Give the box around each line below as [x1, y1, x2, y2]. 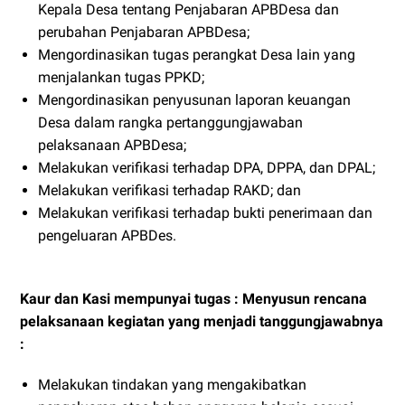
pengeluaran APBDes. [38, 227, 176, 245]
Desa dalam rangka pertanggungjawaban [38, 114, 303, 132]
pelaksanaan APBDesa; [38, 137, 186, 155]
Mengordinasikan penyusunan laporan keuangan [38, 91, 351, 109]
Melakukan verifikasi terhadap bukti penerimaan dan [38, 204, 372, 222]
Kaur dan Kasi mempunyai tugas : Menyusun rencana [20, 290, 367, 308]
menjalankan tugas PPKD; [38, 69, 204, 87]
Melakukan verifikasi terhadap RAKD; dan [38, 182, 301, 200]
